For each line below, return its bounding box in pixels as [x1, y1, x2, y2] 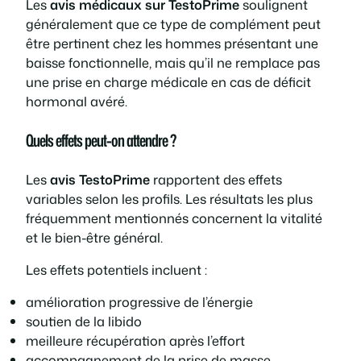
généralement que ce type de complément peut [26, 14, 321, 33]
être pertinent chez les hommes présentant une [26, 33, 318, 52]
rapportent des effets [150, 169, 282, 189]
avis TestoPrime [50, 169, 150, 189]
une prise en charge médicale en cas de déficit [26, 72, 311, 91]
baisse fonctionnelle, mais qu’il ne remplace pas [26, 52, 320, 72]
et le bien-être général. [26, 227, 163, 247]
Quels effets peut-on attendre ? [26, 127, 176, 152]
